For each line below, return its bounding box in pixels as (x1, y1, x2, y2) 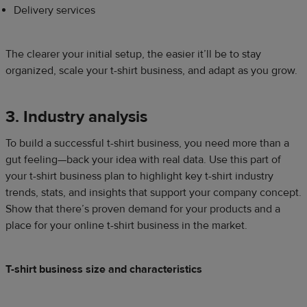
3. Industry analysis (5, 106, 147, 127)
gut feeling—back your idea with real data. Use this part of (5, 152, 281, 167)
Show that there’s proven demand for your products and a (5, 201, 280, 216)
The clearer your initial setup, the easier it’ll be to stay (5, 47, 261, 61)
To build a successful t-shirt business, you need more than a (5, 136, 289, 150)
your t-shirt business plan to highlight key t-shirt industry (5, 169, 273, 183)
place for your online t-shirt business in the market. (5, 218, 247, 232)
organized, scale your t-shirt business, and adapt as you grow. (5, 63, 297, 77)
